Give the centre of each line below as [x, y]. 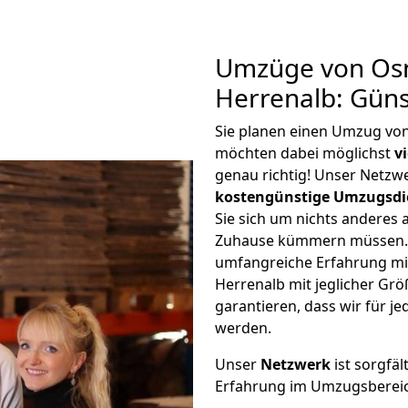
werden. [243, 328]
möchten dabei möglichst [305, 153]
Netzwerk [296, 364]
